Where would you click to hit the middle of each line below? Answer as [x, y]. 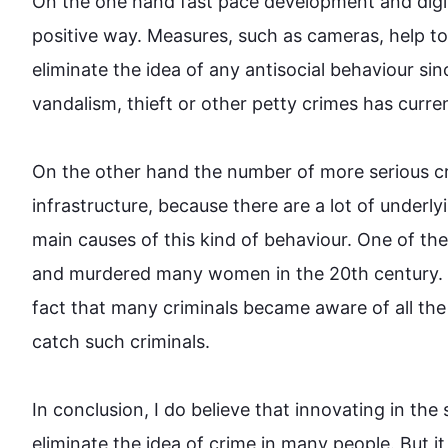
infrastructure [90, 205]
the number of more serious [311, 171]
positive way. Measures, [135, 35]
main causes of [98, 239]
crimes [330, 103]
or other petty [237, 103]
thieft [150, 103]
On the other [89, 171]
